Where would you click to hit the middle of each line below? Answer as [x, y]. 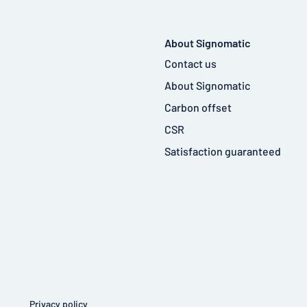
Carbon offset [198, 107]
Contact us [191, 63]
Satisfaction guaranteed [223, 151]
